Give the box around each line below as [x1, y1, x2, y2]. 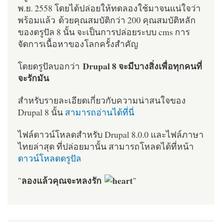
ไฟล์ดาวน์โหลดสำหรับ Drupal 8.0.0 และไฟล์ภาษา [18, 128, 204, 141]
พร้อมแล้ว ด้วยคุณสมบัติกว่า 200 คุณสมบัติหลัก [18, 13, 196, 26]
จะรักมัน [18, 71, 49, 85]
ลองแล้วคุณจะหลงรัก [21, 174, 105, 187]
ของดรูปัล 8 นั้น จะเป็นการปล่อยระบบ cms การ [18, 25, 190, 38]
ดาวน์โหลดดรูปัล [18, 152, 81, 165]
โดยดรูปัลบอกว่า [18, 60, 83, 72]
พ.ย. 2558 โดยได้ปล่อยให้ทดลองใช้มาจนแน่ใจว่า [18, 1, 201, 14]
